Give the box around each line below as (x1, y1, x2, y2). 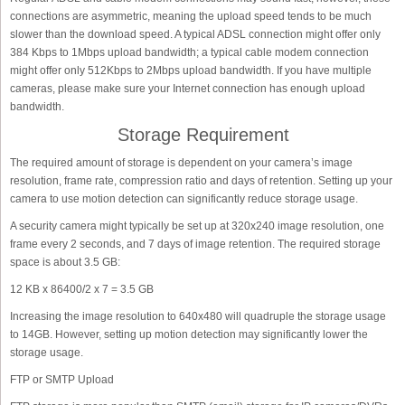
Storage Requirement (117, 125, 289, 145)
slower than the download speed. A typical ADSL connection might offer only (10, 28, 381, 41)
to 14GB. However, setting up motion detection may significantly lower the (10, 328, 368, 341)
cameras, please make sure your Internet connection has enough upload (10, 82, 365, 95)
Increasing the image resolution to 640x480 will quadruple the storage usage (10, 310, 386, 323)
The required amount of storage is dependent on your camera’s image (10, 156, 353, 169)
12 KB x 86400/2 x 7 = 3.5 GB (10, 283, 154, 296)
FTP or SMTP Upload (10, 373, 114, 386)
